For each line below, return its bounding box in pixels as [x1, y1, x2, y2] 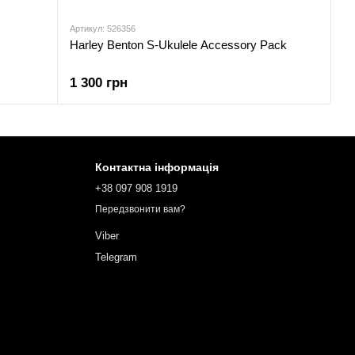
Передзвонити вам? [94, 204, 185, 216]
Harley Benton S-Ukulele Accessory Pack [70, 38, 287, 52]
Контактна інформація [94, 161, 219, 174]
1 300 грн [70, 75, 128, 90]
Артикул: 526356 [70, 24, 136, 33]
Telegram [94, 251, 137, 264]
